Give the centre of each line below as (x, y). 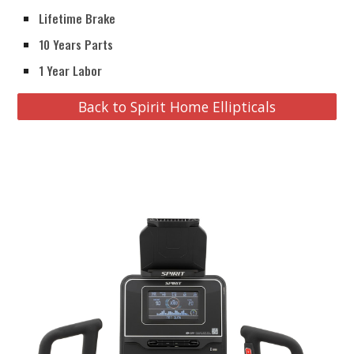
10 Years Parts (76, 45)
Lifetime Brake (77, 19)
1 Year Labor (71, 71)
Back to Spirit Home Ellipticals (177, 107)
